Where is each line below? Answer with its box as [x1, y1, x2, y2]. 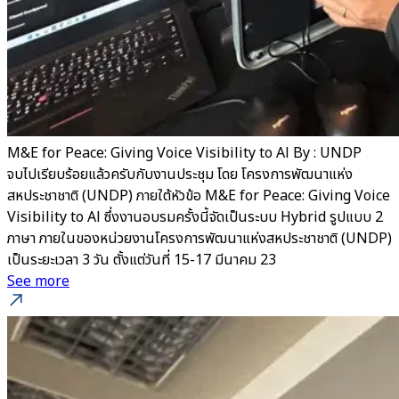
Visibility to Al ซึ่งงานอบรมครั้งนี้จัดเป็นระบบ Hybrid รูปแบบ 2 [7, 206, 383, 228]
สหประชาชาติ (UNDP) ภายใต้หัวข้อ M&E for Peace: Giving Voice [7, 184, 390, 207]
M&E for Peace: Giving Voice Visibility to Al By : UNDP [7, 142, 362, 164]
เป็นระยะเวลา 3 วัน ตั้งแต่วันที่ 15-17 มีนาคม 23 [7, 248, 276, 271]
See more [7, 270, 69, 292]
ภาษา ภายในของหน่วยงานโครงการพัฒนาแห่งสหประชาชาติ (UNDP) [7, 227, 392, 249]
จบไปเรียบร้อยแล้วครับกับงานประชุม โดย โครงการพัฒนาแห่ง [7, 163, 353, 185]
